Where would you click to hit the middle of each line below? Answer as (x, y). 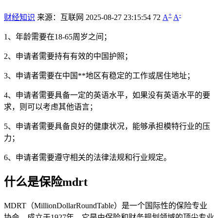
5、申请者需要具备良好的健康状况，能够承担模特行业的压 (107, 126)
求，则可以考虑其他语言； (51, 107)
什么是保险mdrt (46, 182)
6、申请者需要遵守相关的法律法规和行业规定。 (88, 157)
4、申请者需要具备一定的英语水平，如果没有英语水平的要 (107, 95)
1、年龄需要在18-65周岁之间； (58, 36)
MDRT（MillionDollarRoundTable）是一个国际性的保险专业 (106, 205)
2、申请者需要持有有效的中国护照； (68, 56)
